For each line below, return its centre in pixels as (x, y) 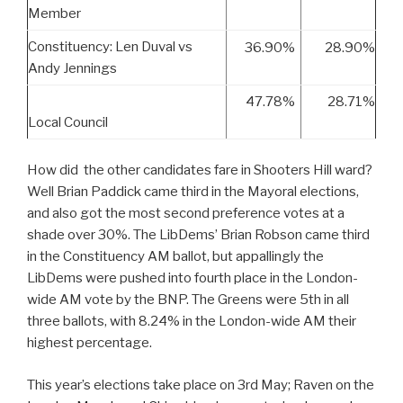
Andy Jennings (72, 68)
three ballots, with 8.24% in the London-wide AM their (192, 322)
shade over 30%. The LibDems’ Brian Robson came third (198, 235)
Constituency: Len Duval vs (110, 46)
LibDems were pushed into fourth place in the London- (193, 278)
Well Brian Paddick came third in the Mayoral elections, (193, 192)
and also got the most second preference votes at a (186, 214)
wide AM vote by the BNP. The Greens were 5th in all (188, 300)
